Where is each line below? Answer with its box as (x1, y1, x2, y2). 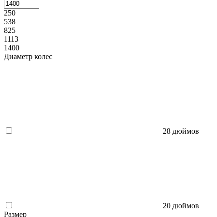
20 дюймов (163, 201, 199, 210)
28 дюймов (163, 127, 199, 135)
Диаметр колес (4, 52, 52, 61)
